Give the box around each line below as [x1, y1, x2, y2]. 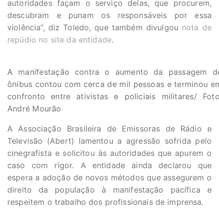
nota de [182, 22, 212, 32]
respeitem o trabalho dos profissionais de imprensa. [7, 197, 204, 207]
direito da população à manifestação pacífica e [7, 185, 212, 195]
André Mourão [7, 104, 62, 113]
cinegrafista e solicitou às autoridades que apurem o [7, 148, 212, 158]
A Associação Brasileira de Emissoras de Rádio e [7, 124, 212, 133]
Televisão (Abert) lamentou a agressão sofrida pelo [7, 136, 212, 146]
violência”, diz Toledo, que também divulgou [7, 22, 182, 32]
